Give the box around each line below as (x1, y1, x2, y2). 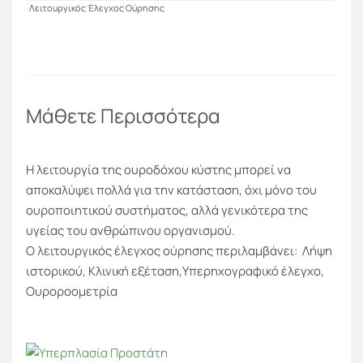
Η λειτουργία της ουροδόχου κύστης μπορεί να (26, 160, 291, 178)
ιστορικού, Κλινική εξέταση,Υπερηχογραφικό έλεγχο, (26, 262, 324, 280)
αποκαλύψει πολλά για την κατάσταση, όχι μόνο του (26, 181, 317, 199)
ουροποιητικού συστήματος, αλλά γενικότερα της (26, 201, 308, 219)
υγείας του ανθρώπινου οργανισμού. (26, 221, 235, 239)
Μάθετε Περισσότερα (26, 102, 220, 130)
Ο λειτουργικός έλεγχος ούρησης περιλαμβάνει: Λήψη (26, 241, 332, 259)
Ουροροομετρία (26, 282, 117, 300)
